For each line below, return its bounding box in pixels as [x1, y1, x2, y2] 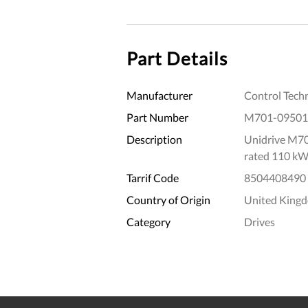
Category [126, 214, 170, 228]
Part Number [126, 110, 188, 124]
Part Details [126, 47, 228, 69]
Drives [243, 214, 275, 228]
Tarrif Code [126, 170, 179, 184]
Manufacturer [126, 88, 192, 102]
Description [126, 132, 182, 146]
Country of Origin [126, 192, 210, 206]
